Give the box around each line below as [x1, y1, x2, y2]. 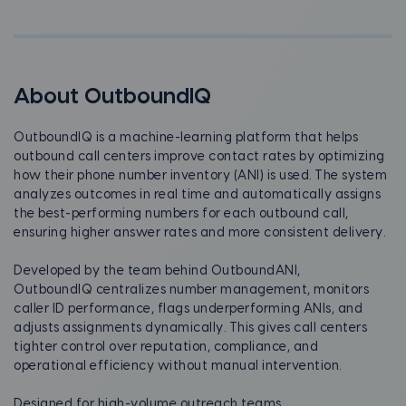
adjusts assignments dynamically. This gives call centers [14, 322, 367, 334]
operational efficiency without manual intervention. [14, 360, 342, 372]
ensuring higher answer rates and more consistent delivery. [14, 227, 385, 239]
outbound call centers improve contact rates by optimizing [14, 150, 385, 163]
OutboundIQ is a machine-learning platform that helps [14, 131, 358, 144]
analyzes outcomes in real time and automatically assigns [14, 188, 381, 201]
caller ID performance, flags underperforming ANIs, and [14, 303, 362, 315]
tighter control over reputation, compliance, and [14, 341, 318, 353]
